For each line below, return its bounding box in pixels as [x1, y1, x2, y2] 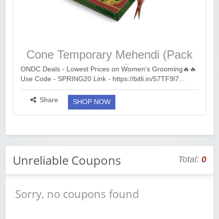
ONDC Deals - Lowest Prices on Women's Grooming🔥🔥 [21, 65, 197, 73]
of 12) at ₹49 [76, 62, 143, 75]
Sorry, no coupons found [15, 186, 139, 201]
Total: [178, 154, 201, 164]
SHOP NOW [73, 98, 110, 106]
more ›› [21, 85, 44, 92]
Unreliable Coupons [13, 152, 121, 168]
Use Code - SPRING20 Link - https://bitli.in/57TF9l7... [21, 75, 185, 83]
